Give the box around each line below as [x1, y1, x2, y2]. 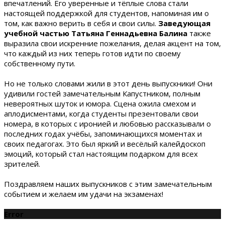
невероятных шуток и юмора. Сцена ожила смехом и [4, 98, 196, 109]
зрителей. [4, 159, 40, 169]
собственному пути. [4, 58, 75, 69]
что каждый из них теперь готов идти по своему [4, 48, 181, 59]
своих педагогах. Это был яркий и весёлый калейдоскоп [4, 139, 205, 149]
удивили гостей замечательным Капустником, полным [4, 88, 200, 99]
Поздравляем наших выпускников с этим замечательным [4, 179, 212, 189]
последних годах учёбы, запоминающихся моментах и [4, 129, 202, 139]
